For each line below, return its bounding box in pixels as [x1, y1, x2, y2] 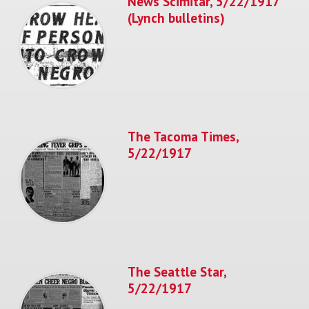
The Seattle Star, [128, 262, 226, 280]
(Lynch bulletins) [128, 8, 225, 26]
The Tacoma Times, [128, 127, 239, 145]
